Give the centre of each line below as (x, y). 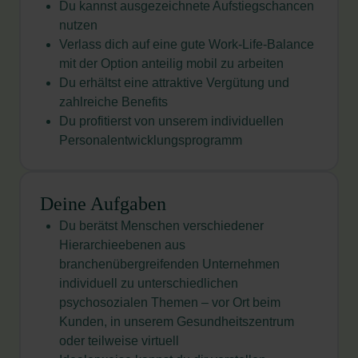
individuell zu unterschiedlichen (149, 283)
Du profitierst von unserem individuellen (171, 121)
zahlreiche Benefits (113, 102)
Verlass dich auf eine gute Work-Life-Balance (187, 44)
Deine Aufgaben (103, 204)
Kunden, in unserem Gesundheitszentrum (177, 322)
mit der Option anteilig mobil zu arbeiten (171, 64)
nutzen (78, 25)
